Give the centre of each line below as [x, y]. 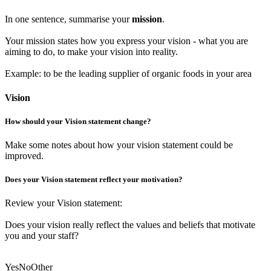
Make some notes [38, 145]
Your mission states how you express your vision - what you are [126, 41]
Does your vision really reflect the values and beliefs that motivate [130, 225]
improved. [24, 156]
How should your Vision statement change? [78, 121]
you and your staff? [42, 236]
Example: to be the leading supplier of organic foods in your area [128, 74]
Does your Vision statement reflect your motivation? [94, 180]
